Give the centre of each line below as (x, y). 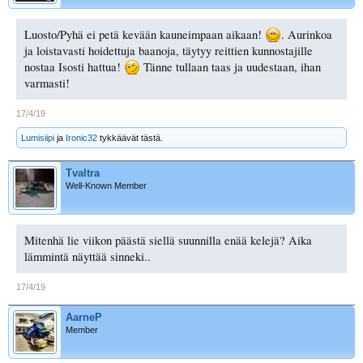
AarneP (84, 317)
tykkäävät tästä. (130, 137)
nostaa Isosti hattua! (74, 66)
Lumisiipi (38, 137)
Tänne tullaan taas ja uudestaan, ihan (231, 66)
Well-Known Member (106, 185)
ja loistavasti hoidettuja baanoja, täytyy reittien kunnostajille (169, 50)
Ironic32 (81, 137)
